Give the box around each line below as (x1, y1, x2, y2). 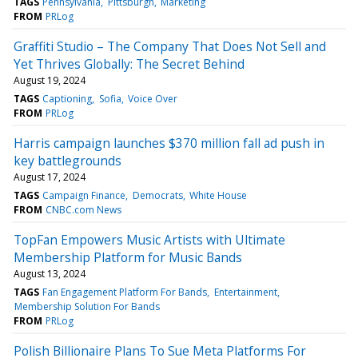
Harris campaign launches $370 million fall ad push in (14, 133, 324, 152)
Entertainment (213, 284, 277, 299)
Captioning (42, 91, 93, 105)
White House (189, 188, 247, 202)
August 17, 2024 (14, 169, 86, 184)
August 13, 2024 (14, 266, 86, 280)
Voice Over (127, 91, 177, 105)
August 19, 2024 (14, 73, 86, 87)
